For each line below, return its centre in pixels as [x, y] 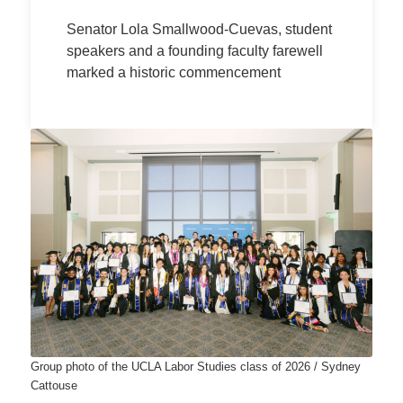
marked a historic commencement [173, 72]
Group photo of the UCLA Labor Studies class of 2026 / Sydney [195, 366]
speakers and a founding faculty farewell [194, 51]
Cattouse [54, 385]
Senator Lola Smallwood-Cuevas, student [199, 29]
